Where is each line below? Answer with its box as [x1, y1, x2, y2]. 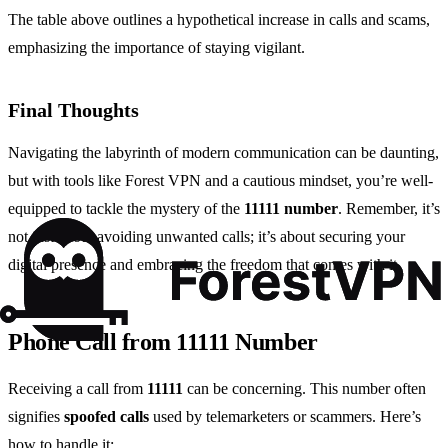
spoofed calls [64, 407, 149, 425]
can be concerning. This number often [183, 379, 426, 397]
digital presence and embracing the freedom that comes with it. [8, 255, 401, 273]
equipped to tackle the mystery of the [8, 199, 244, 217]
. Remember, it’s [338, 199, 440, 217]
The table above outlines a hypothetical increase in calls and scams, [8, 10, 430, 28]
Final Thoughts [8, 98, 139, 121]
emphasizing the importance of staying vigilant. [8, 38, 305, 56]
